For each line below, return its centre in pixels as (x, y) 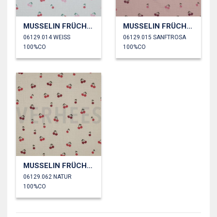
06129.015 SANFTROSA (155, 37)
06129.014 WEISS (47, 37)
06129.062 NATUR (47, 177)
